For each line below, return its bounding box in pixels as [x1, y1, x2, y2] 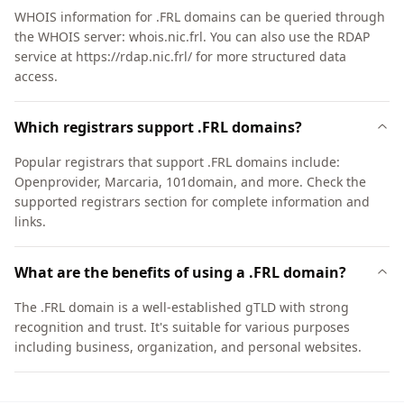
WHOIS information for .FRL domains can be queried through [14, 8, 385, 25]
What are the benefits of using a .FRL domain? [14, 262, 346, 282]
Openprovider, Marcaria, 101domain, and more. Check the [14, 173, 366, 190]
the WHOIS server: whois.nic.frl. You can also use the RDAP [14, 28, 370, 45]
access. [14, 68, 58, 85]
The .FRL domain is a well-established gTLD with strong [14, 298, 349, 316]
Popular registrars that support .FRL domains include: [14, 153, 340, 170]
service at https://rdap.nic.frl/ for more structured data [14, 48, 346, 65]
